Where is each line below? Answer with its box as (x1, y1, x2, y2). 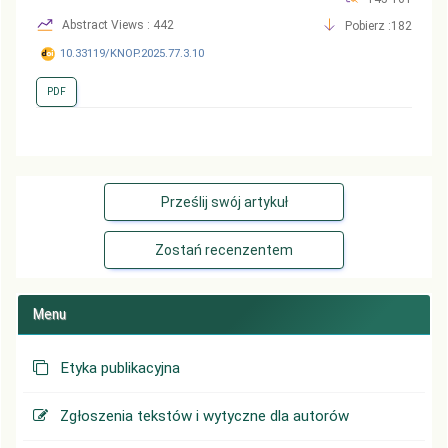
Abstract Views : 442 (59, 17, 174, 32)
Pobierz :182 (345, 18, 412, 33)
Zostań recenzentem (155, 241, 293, 258)
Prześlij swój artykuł (160, 193, 288, 210)
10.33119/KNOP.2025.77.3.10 (60, 46, 204, 60)
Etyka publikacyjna (60, 358, 180, 377)
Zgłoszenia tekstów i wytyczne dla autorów (60, 406, 349, 425)
